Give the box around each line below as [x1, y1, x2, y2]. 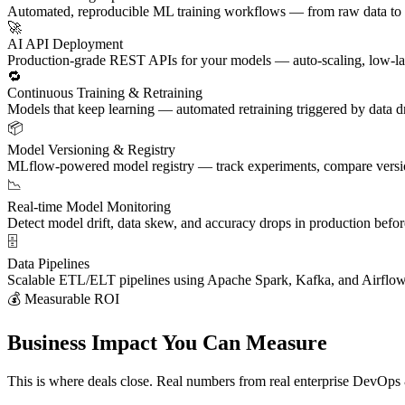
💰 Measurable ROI [7, 291, 119, 307]
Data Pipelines [7, 256, 89, 272]
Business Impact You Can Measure [7, 331, 327, 355]
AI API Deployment [7, 36, 123, 52]
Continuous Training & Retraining [7, 85, 202, 101]
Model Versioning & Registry [7, 142, 175, 158]
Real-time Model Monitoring [7, 199, 171, 215]
